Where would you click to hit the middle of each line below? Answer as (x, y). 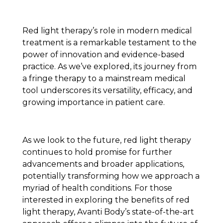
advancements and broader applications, (103, 164)
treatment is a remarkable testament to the (109, 42)
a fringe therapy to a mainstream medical (104, 78)
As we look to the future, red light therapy (107, 140)
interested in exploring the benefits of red (106, 200)
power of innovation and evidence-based (103, 54)
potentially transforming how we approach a (111, 176)
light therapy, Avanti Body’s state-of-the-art (108, 212)
